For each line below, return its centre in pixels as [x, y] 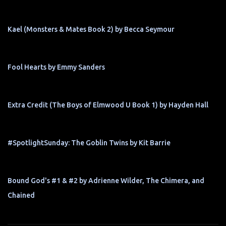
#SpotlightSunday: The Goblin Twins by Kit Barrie [89, 143]
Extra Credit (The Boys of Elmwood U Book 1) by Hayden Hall [108, 105]
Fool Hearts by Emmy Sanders [56, 67]
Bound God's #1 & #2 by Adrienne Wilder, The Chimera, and [106, 181]
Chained [21, 195]
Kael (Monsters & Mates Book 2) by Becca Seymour [91, 30]
